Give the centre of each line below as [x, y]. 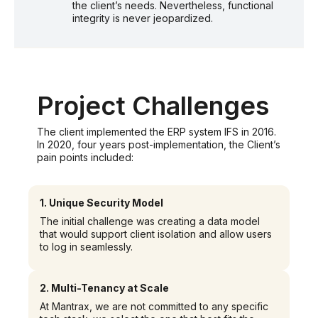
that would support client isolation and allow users [156, 234]
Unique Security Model [106, 203]
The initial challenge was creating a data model [150, 221]
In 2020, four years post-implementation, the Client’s [159, 145]
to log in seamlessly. [86, 247]
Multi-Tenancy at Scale [110, 288]
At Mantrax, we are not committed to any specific [154, 307]
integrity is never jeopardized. [143, 18]
